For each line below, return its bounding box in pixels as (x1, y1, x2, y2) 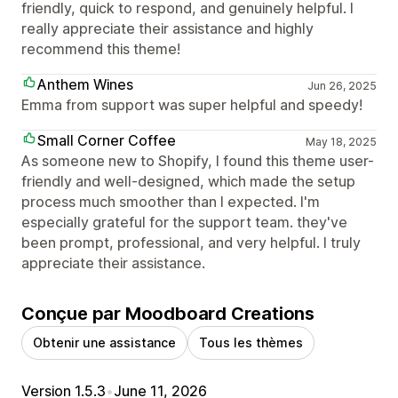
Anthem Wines (37, 76, 133, 94)
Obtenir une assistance (33, 335, 176, 351)
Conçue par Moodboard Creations (21, 303, 314, 325)
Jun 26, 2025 (306, 79, 377, 93)
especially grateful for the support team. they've (21, 213, 347, 232)
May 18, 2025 (305, 135, 377, 149)
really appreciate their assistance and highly (21, 20, 314, 38)
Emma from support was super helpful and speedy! (21, 96, 362, 115)
